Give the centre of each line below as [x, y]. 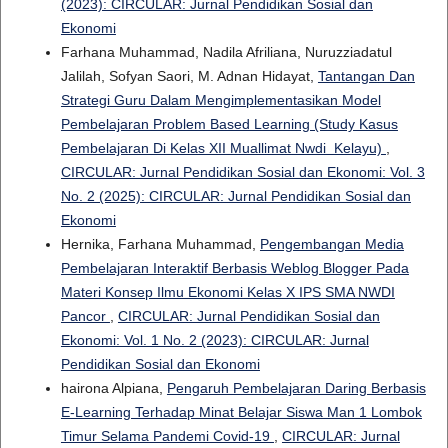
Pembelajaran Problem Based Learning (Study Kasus [229, 124]
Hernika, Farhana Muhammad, [160, 244]
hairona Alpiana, [113, 388]
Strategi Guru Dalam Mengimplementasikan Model [220, 100]
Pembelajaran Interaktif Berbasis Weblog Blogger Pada [234, 268]
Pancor [85, 316]
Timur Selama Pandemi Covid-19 [167, 436]
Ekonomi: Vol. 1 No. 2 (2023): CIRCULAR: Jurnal [214, 340]
